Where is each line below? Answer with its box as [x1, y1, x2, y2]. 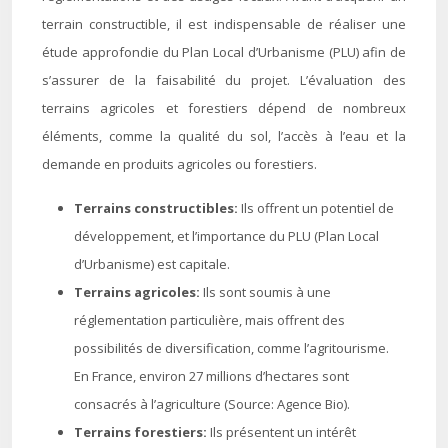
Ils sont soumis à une [203, 283, 331, 301]
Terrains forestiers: [74, 423, 210, 441]
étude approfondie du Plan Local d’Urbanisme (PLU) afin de [42, 43, 406, 61]
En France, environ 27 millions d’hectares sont [74, 367, 349, 385]
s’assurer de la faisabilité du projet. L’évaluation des [42, 71, 406, 89]
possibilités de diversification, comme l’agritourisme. [74, 339, 389, 357]
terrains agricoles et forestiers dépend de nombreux [42, 99, 406, 117]
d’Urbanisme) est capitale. [74, 255, 230, 273]
